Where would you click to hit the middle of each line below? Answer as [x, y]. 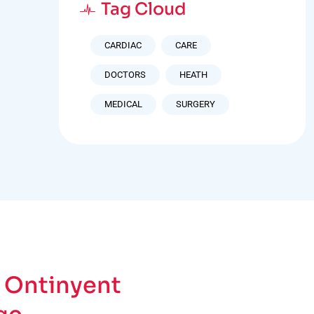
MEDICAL [123, 104]
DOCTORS [125, 75]
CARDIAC [123, 45]
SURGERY [195, 104]
